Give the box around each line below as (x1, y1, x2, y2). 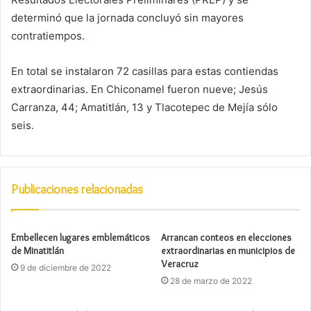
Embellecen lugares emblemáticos (11, 231, 150, 244)
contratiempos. (11, 29, 85, 43)
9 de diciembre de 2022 (20, 262, 111, 274)
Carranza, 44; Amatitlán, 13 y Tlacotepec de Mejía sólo (11, 101, 278, 115)
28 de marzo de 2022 (170, 276, 252, 287)
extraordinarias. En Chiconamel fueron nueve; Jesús (11, 83, 268, 96)
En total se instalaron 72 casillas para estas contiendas (11, 65, 278, 78)
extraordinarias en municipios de (161, 244, 295, 258)
